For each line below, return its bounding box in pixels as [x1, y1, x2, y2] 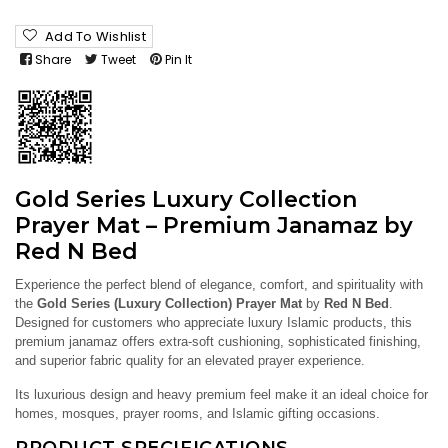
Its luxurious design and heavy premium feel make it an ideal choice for [15, 387, 428, 403]
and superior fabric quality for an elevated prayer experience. [15, 353, 365, 369]
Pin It [165, 50, 192, 68]
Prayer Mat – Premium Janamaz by [15, 212, 413, 240]
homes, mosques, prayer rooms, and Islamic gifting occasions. [15, 406, 380, 422]
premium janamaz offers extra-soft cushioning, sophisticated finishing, [15, 334, 421, 350]
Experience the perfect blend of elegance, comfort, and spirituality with [15, 277, 423, 293]
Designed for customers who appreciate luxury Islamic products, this [15, 315, 412, 331]
